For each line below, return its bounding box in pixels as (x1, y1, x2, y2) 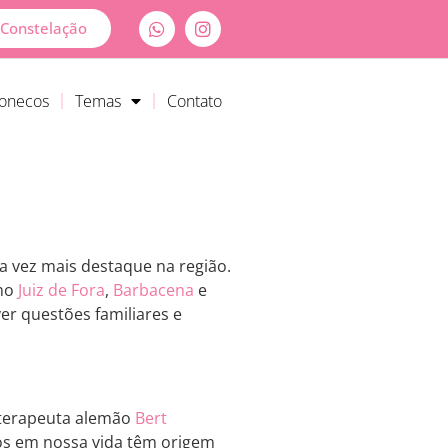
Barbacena (113, 278, 194, 301)
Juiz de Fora (18, 278, 105, 301)
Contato (166, 90, 222, 113)
